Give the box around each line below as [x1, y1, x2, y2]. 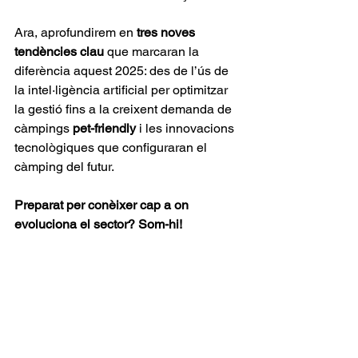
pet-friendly [73, 121, 136, 136]
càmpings [14, 121, 73, 136]
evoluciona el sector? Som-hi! [14, 217, 182, 232]
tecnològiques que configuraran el [14, 140, 210, 155]
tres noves [137, 25, 198, 40]
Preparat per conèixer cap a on [14, 197, 192, 213]
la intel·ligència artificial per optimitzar [14, 82, 231, 97]
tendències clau [14, 44, 104, 59]
